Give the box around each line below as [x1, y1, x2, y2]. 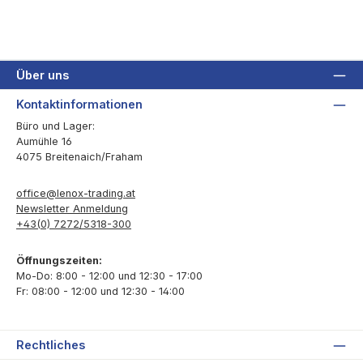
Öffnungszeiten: [16, 254, 102, 267]
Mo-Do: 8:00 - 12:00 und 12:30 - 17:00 [16, 269, 203, 282]
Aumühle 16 [16, 135, 72, 148]
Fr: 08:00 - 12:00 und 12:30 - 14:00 [16, 284, 185, 297]
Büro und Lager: [16, 120, 95, 133]
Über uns [16, 67, 69, 82]
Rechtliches [16, 338, 85, 352]
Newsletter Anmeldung [16, 203, 128, 216]
